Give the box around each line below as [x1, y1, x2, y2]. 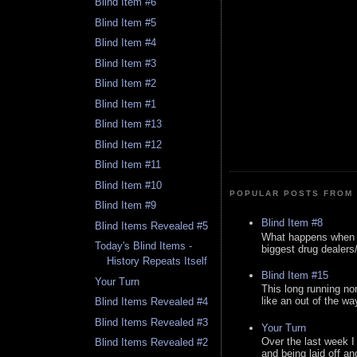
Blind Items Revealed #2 [95, 336, 209, 349]
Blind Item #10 [95, 178, 163, 191]
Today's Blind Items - [95, 240, 193, 253]
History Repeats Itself [107, 255, 208, 268]
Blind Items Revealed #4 [95, 296, 209, 308]
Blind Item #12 [95, 138, 163, 151]
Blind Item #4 [95, 37, 157, 49]
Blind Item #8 [261, 217, 323, 229]
